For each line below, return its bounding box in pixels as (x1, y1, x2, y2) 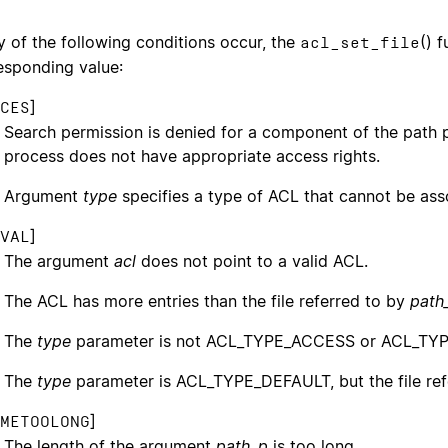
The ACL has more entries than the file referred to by (4, 290, 410, 311)
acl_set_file (300, 33, 420, 51)
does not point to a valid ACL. (136, 250, 368, 271)
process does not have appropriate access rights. (4, 145, 380, 166)
